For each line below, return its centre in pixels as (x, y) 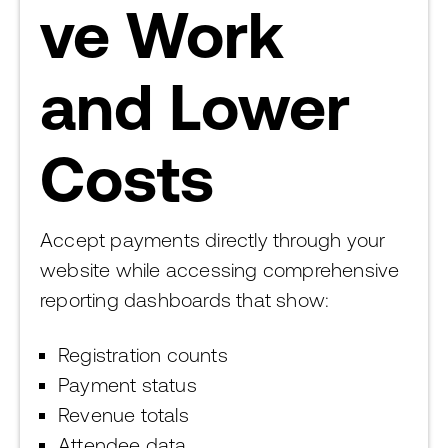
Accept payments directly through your (213, 239)
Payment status (127, 384)
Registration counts (143, 354)
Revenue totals (123, 414)
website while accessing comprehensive (220, 269)
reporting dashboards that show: (185, 299)
